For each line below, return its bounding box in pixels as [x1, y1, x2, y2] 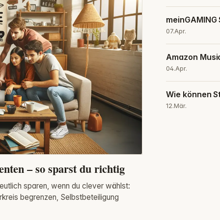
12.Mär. [166, 102, 187, 110]
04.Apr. [166, 64, 188, 72]
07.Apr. [166, 27, 187, 35]
